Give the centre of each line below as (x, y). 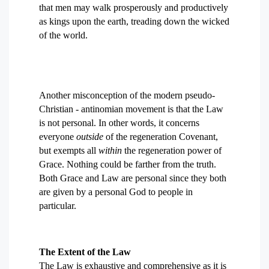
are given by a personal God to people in (116, 192)
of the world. (63, 35)
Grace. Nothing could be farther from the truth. (128, 164)
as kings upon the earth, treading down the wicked (134, 21)
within (110, 150)
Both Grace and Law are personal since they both (133, 178)
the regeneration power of (172, 150)
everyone (58, 137)
